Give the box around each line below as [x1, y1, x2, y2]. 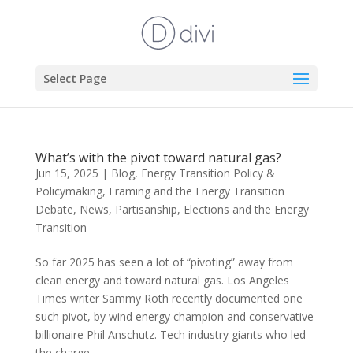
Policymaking [35, 184, 102, 199]
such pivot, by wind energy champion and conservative [35, 309, 314, 324]
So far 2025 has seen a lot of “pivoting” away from [35, 255, 293, 269]
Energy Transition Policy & [140, 165, 275, 180]
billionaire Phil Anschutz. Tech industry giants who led [35, 327, 306, 342]
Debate [35, 202, 73, 217]
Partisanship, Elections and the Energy [114, 202, 309, 217]
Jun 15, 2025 [35, 165, 98, 180]
